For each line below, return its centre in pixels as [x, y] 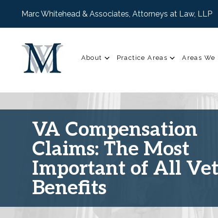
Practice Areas [142, 57]
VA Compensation [115, 130]
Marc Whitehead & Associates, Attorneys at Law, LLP [117, 14]
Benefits [69, 189]
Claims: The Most [110, 150]
